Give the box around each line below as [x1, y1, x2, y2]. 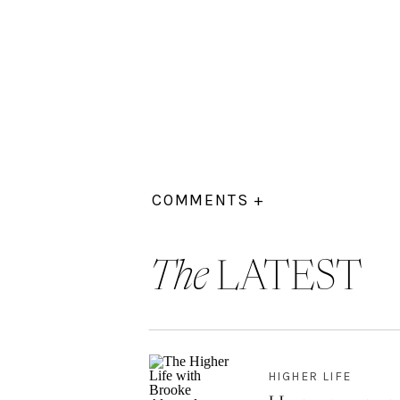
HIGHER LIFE [268, 369, 352, 384]
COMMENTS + [152, 190, 265, 210]
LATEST [216, 258, 362, 298]
